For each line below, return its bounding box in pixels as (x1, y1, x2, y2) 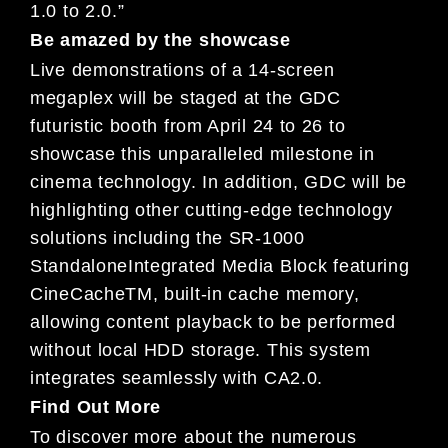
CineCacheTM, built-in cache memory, (30, 283, 360, 304)
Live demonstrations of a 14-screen (30, 59, 335, 80)
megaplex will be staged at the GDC (30, 87, 341, 108)
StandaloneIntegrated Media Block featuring (30, 255, 410, 276)
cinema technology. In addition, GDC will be (30, 171, 408, 192)
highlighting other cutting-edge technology (30, 199, 393, 220)
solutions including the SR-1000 (30, 227, 305, 248)
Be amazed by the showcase (30, 30, 291, 51)
